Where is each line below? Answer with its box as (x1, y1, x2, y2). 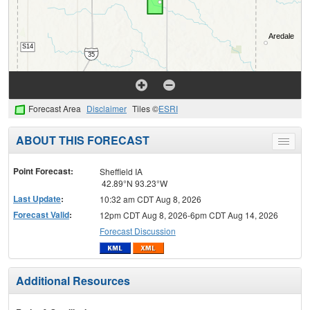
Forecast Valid (13, 208, 69, 221)
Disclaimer (86, 102, 127, 115)
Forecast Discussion (99, 224, 176, 237)
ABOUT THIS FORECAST (16, 131, 149, 148)
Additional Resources (16, 273, 130, 289)
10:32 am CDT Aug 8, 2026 (99, 192, 201, 205)
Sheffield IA (99, 165, 143, 177)
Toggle (283, 137, 309, 149)
